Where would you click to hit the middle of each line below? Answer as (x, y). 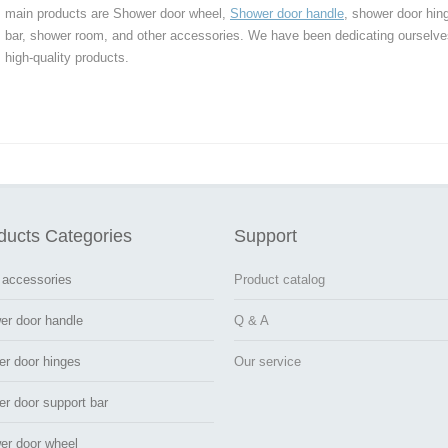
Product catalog (279, 279)
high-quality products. (67, 57)
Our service (267, 361)
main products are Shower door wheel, (117, 13)
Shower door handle (287, 13)
